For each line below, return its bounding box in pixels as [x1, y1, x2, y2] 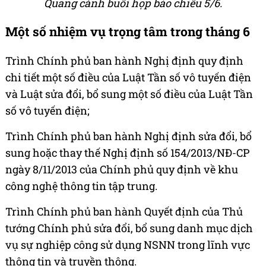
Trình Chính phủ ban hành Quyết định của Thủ [5, 204, 243, 218]
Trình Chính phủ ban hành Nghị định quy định [5, 53, 243, 68]
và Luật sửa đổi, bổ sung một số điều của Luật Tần [5, 86, 253, 101]
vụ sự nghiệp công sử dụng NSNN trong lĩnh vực [5, 237, 250, 252]
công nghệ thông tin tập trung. [5, 178, 157, 193]
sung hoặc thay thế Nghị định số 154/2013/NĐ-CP [5, 145, 249, 160]
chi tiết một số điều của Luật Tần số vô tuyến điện [5, 69, 251, 84]
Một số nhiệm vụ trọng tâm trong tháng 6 [5, 23, 250, 40]
